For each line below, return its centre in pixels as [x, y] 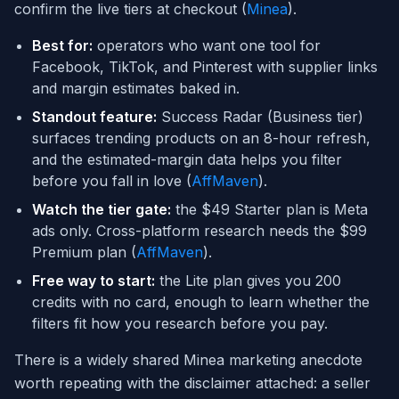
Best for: [62, 46]
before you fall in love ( [112, 181]
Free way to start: [94, 281]
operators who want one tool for [207, 46]
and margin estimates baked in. [136, 89]
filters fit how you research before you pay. [180, 324]
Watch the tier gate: [102, 210]
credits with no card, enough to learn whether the [201, 302]
